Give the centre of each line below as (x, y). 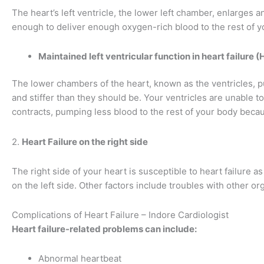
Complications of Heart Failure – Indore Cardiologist (120, 215)
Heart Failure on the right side (85, 141)
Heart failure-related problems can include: (104, 229)
